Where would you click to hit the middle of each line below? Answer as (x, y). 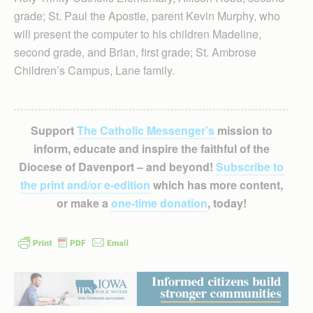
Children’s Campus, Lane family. (94, 70)
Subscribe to (250, 167)
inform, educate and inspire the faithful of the (151, 148)
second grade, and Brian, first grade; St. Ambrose (135, 52)
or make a (83, 203)
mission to (243, 130)
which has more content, (216, 185)
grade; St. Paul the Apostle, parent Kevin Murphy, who (147, 16)
